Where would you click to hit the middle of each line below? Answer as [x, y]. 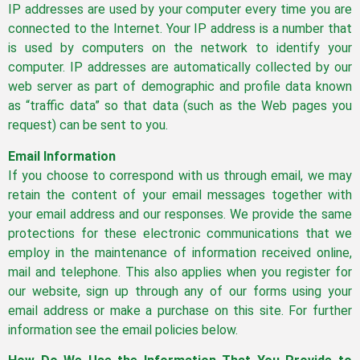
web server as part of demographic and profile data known [180, 87]
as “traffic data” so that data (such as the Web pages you [180, 106]
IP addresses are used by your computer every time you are [180, 10]
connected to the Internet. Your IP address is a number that [180, 29]
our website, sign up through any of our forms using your [180, 291]
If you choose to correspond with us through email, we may [180, 175]
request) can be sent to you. [88, 125]
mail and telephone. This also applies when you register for [180, 272]
